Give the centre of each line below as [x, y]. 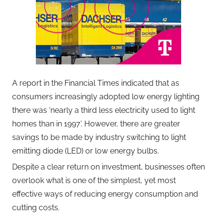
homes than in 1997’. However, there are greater [96, 124]
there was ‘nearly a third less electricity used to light [104, 110]
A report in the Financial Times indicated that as [96, 83]
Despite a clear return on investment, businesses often [108, 167]
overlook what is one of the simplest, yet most [94, 180]
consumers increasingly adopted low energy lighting [106, 96]
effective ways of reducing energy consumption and [105, 194]
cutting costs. [36, 207]
